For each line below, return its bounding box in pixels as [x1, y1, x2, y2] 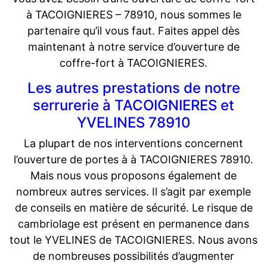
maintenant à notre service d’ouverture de [27, 41, 240, 54]
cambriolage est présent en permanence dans [18, 218, 249, 231]
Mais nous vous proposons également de [30, 169, 237, 182]
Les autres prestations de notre [27, 79, 240, 97]
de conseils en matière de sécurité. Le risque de [14, 201, 253, 215]
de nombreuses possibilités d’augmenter [33, 250, 234, 263]
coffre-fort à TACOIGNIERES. [60, 57, 207, 70]
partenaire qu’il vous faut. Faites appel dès [27, 24, 240, 38]
